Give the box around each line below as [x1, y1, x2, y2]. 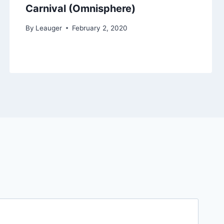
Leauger [35, 23, 62, 32]
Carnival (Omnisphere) [25, 2, 135, 15]
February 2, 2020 [71, 23, 127, 32]
